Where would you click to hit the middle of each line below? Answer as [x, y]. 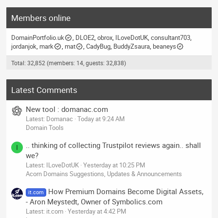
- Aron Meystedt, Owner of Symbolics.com [94, 202]
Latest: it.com [45, 211]
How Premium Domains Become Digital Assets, [126, 191]
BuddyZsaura [131, 46]
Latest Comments [45, 90]
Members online [41, 18]
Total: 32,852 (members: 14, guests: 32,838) [69, 63]
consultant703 [170, 38]
